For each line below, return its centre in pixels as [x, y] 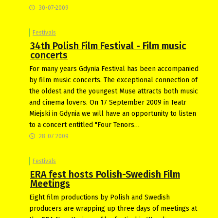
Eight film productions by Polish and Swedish [100, 197]
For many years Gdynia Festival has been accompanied [114, 69]
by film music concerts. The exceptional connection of [113, 80]
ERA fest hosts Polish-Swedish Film [105, 174]
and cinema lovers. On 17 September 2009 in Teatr [108, 102]
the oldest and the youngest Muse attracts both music [114, 91]
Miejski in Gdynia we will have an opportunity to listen [113, 113]
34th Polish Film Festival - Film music [108, 46]
